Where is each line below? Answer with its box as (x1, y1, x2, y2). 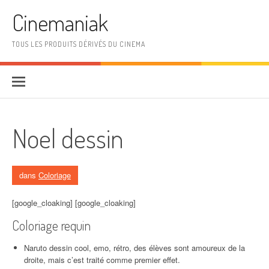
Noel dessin (12, 121, 124, 154)
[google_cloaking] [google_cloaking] (12, 197, 136, 208)
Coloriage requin (12, 217, 91, 234)
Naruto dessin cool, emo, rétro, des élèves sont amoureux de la (24, 242, 245, 253)
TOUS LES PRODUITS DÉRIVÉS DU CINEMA (12, 40, 145, 49)
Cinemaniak (12, 8, 108, 37)
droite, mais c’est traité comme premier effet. (24, 254, 180, 265)
